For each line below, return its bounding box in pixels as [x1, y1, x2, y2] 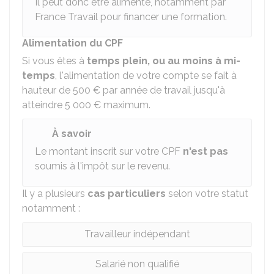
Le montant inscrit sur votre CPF [35, 146, 183, 157]
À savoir [52, 128, 92, 139]
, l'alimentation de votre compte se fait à [55, 70, 237, 81]
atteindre [22, 99, 65, 111]
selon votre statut [166, 188, 248, 199]
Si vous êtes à [22, 55, 87, 67]
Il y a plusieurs [22, 188, 87, 199]
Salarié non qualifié [95, 258, 179, 270]
